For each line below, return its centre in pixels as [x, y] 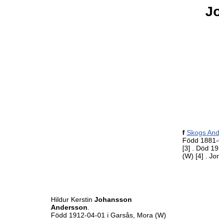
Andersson [69, 207]
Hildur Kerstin [72, 199]
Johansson [113, 199]
